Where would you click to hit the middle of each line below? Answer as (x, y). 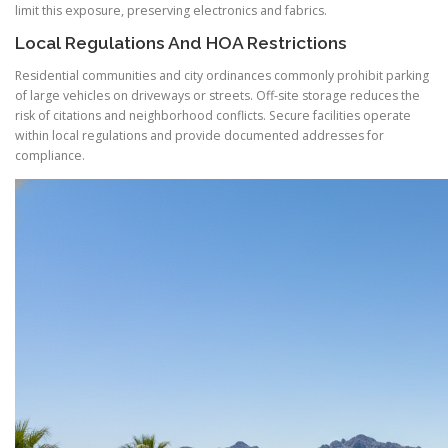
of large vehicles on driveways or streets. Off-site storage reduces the (217, 95)
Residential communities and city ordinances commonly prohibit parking (222, 75)
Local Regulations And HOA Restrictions (181, 42)
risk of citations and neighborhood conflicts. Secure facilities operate (213, 115)
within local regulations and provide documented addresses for (199, 135)
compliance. (50, 155)
